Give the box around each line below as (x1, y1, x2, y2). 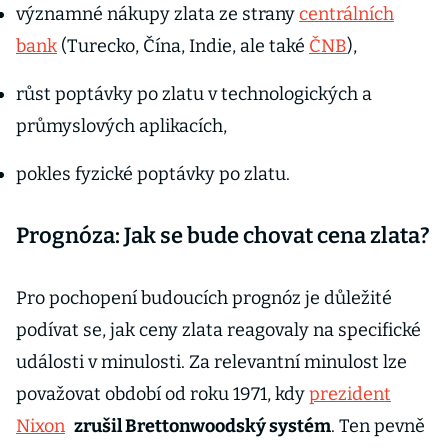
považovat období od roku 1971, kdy (16, 383, 309, 405)
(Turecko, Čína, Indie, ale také (57, 35, 309, 57)
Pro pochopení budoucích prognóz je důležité (16, 287, 392, 309)
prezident (309, 383, 391, 405)
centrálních (299, 3, 394, 25)
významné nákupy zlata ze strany (16, 3, 299, 25)
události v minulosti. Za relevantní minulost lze (16, 351, 407, 373)
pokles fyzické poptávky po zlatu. (16, 163, 290, 185)
